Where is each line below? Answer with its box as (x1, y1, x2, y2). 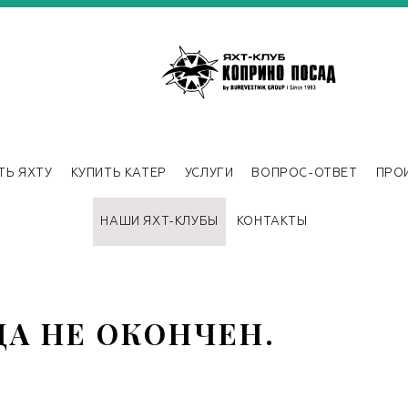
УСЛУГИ (184, 167, 234, 179)
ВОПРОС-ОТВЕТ (251, 167, 358, 179)
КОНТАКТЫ (236, 215, 308, 228)
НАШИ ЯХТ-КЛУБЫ (100, 215, 219, 228)
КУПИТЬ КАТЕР (70, 167, 167, 179)
